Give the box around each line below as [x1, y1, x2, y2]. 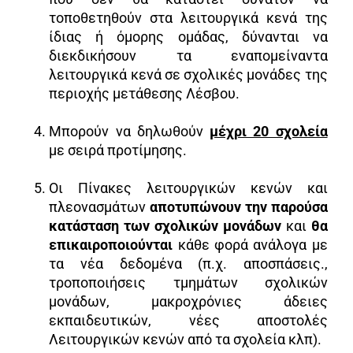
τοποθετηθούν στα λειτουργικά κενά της [49, 9, 328, 26]
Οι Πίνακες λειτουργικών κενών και [49, 179, 328, 196]
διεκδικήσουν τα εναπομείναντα [49, 46, 328, 64]
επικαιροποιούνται [49, 236, 178, 253]
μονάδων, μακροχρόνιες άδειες [49, 292, 328, 310]
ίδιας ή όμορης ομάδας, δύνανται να [49, 28, 328, 45]
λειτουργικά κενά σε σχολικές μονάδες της [49, 65, 328, 83]
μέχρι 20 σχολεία [210, 122, 328, 139]
